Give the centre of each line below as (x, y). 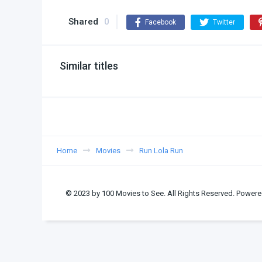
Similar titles (89, 66)
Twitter (224, 22)
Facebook (161, 22)
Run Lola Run (161, 151)
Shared (83, 22)
